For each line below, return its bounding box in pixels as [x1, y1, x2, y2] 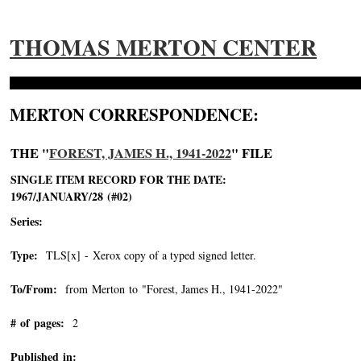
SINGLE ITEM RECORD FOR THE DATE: [10, 171, 226, 188]
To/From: [10, 280, 57, 297]
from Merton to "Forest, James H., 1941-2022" [57, 281, 283, 297]
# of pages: [10, 314, 64, 331]
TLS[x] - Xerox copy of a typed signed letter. [38, 247, 256, 263]
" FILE [231, 143, 272, 163]
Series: [10, 213, 43, 230]
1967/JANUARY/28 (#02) [10, 188, 132, 205]
